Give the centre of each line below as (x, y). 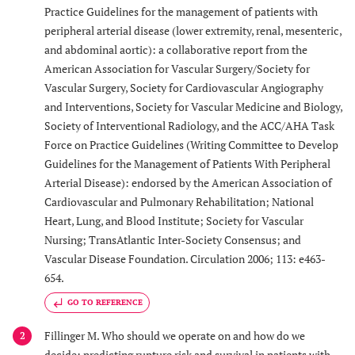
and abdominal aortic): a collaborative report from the (176, 49)
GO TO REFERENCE (105, 302)
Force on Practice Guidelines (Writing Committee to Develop (191, 144)
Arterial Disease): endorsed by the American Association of (188, 182)
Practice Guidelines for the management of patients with (181, 11)
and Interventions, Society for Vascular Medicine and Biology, (193, 106)
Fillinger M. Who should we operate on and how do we (175, 336)
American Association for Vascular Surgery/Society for (177, 68)
